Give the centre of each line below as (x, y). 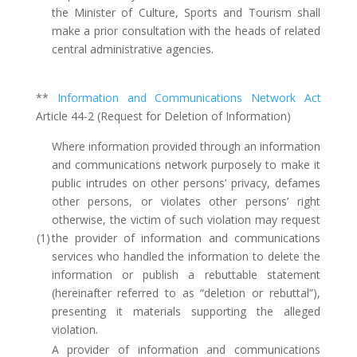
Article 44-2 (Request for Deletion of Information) (163, 116)
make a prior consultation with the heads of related (186, 31)
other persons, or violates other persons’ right (186, 201)
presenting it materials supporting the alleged (186, 311)
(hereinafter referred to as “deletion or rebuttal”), (186, 293)
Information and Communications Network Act (189, 98)
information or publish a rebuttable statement (186, 275)
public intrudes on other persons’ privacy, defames (186, 183)
